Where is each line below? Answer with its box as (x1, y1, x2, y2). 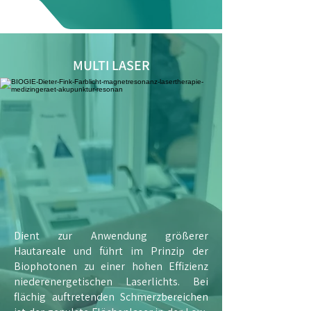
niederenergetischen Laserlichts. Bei (14, 274, 208, 289)
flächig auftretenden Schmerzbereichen (14, 289, 208, 304)
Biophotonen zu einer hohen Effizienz (14, 259, 208, 274)
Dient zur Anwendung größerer (14, 228, 208, 243)
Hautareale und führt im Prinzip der (14, 244, 208, 258)
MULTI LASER (72, 56, 150, 74)
